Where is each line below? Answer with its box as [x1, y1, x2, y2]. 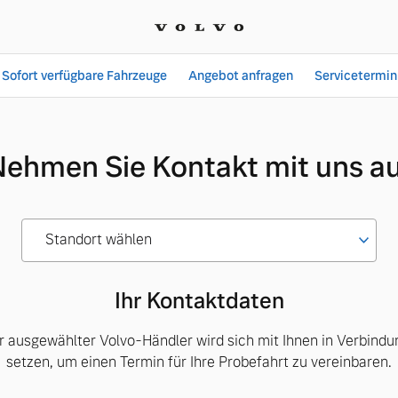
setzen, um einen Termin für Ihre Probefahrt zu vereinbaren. [6, 353, 392, 371]
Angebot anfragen [187, 67, 293, 84]
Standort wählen [45, 230, 152, 249]
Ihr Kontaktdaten [114, 287, 284, 314]
